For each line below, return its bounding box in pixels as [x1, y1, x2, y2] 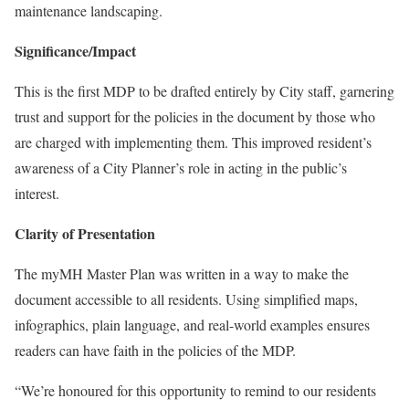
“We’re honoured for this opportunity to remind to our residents [15, 381, 376, 400]
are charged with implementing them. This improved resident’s [15, 132, 372, 152]
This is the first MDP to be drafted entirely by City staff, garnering [15, 81, 394, 100]
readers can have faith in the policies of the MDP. [15, 341, 296, 360]
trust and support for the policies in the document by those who [15, 107, 375, 126]
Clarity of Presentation [15, 223, 155, 244]
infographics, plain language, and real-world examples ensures [15, 315, 370, 334]
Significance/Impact [15, 40, 136, 61]
